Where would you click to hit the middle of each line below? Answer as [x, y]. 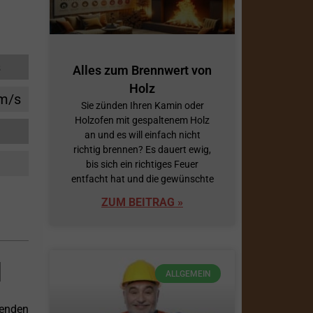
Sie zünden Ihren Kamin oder [142, 106]
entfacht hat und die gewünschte [142, 179]
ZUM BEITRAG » [142, 203]
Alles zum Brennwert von [142, 71]
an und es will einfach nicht [142, 135]
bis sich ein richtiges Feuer [142, 165]
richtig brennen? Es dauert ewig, [142, 150]
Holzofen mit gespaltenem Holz [142, 121]
